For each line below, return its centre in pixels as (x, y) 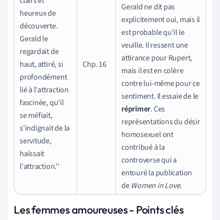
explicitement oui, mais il (161, 19)
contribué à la (143, 147)
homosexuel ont (147, 134)
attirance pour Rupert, (157, 58)
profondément (43, 77)
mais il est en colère (152, 70)
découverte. (39, 26)
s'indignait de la (45, 128)
